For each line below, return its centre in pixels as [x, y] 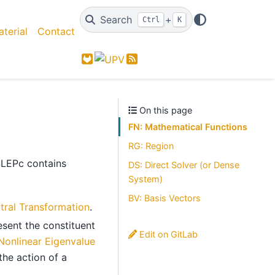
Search [116, 20]
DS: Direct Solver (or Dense [184, 165]
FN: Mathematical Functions [188, 127]
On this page [165, 110]
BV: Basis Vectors [165, 198]
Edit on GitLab [168, 234]
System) [145, 179]
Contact [56, 31]
